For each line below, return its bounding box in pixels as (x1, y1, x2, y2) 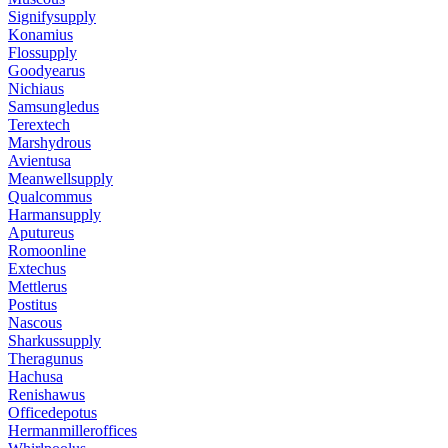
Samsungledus (8, 98, 99, 116)
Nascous (8, 314, 62, 332)
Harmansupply (8, 206, 101, 224)
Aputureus (8, 224, 74, 242)
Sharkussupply (8, 332, 101, 350)
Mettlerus (8, 278, 67, 296)
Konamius (8, 26, 73, 44)
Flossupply (8, 44, 77, 62)
